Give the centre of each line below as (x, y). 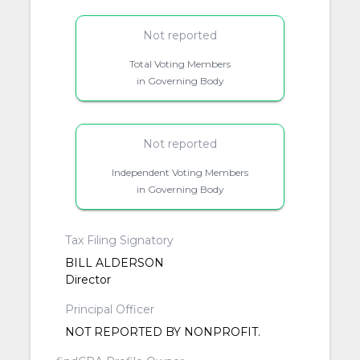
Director (88, 279)
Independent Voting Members (180, 172)
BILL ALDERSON (114, 262)
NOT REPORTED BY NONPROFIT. (162, 331)
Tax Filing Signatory (119, 240)
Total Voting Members (180, 63)
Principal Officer (109, 309)
